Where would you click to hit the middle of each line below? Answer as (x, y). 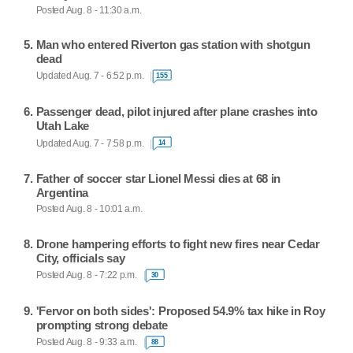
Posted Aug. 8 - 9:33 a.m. (86, 342)
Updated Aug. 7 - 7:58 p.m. (90, 143)
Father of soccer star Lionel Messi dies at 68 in (158, 179)
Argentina (62, 193)
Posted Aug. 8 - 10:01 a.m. (89, 209)
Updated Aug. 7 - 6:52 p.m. (90, 76)
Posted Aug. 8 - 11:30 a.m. (89, 10)
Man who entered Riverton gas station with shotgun (173, 44)
